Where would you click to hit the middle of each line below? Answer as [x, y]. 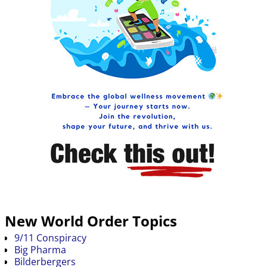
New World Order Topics [91, 221]
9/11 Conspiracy [50, 237]
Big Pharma [40, 249]
